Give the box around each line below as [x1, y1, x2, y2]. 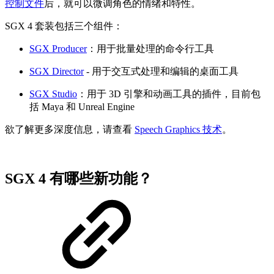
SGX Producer [29, 43, 87, 54]
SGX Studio [29, 88, 77, 99]
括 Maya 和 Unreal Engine [29, 101, 135, 112]
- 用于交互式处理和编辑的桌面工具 [84, 65, 239, 76]
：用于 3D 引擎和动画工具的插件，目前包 [77, 88, 261, 99]
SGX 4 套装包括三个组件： [5, 20, 123, 31]
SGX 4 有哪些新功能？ [5, 171, 152, 187]
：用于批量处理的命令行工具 [87, 43, 214, 54]
